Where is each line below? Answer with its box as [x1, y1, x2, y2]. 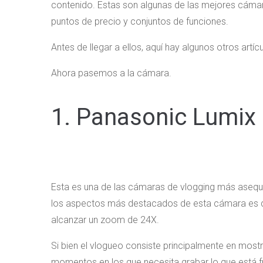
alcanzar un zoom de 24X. [51, 214, 159, 226]
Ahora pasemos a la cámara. [51, 68, 171, 79]
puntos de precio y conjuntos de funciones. [51, 16, 228, 28]
